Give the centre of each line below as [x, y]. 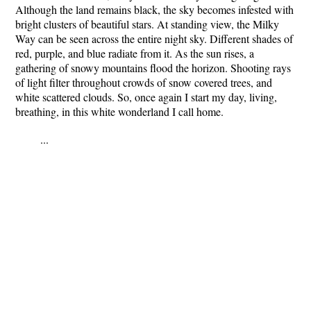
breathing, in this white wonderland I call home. [119, 111]
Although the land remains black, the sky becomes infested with [154, 9]
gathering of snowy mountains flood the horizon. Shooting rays [153, 68]
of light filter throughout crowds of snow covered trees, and [144, 82]
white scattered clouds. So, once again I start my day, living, [146, 97]
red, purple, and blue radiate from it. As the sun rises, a [135, 53]
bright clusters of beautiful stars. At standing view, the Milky [147, 24]
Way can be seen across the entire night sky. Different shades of [154, 39]
